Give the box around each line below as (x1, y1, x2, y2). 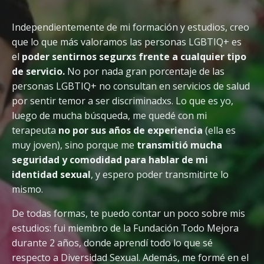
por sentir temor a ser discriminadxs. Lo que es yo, (12, 94, 233, 108)
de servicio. (12, 65, 65, 78)
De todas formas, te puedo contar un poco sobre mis (12, 207, 245, 220)
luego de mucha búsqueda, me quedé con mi (12, 109, 207, 123)
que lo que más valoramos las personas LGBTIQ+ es (12, 35, 242, 49)
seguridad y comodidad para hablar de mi (12, 153, 208, 167)
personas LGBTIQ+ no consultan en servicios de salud (12, 80, 250, 93)
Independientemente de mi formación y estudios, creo (12, 21, 249, 34)
